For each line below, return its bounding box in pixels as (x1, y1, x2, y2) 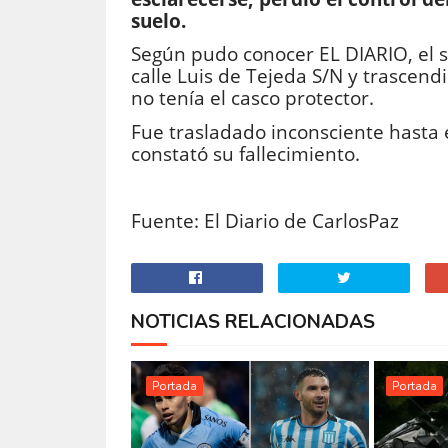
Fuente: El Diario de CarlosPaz (130, 207, 399, 234)
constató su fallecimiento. (130, 140, 360, 167)
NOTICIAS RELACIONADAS (130, 308, 375, 335)
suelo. (130, 8, 186, 34)
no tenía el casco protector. (130, 85, 374, 112)
